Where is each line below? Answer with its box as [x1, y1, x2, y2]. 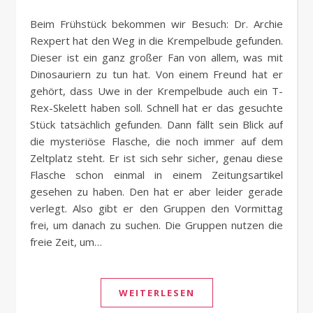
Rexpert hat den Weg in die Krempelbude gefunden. [30, 34, 283, 48]
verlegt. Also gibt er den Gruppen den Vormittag [30, 201, 283, 216]
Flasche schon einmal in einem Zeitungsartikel [30, 168, 283, 182]
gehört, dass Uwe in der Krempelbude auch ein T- [30, 84, 283, 99]
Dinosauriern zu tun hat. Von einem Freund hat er [30, 67, 283, 82]
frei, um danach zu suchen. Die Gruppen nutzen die [30, 218, 283, 233]
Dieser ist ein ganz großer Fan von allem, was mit [30, 50, 283, 65]
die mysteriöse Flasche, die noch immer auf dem [30, 134, 283, 149]
